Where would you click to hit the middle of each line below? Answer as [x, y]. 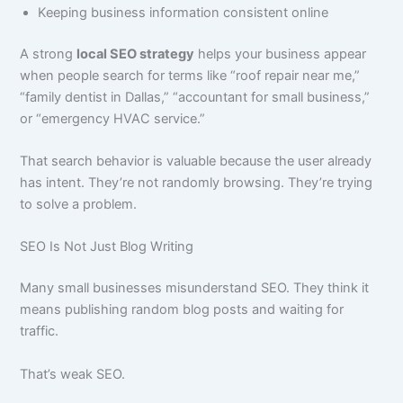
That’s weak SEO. [73, 374]
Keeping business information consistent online [184, 12]
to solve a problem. [79, 205]
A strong [49, 54]
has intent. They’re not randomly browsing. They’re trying [197, 183]
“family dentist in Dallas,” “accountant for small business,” [195, 97]
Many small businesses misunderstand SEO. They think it [195, 288]
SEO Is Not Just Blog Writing [107, 247]
